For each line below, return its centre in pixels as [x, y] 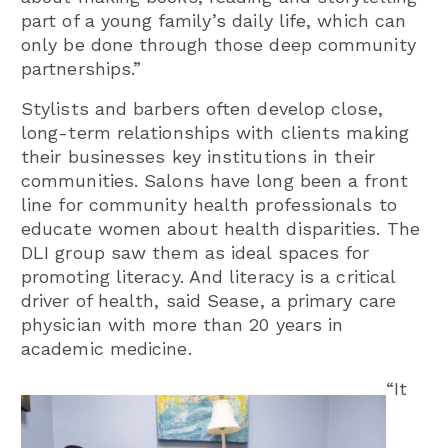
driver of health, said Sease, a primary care [208, 300]
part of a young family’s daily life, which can [214, 20]
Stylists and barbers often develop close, [202, 108]
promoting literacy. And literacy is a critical [208, 276]
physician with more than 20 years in [182, 324]
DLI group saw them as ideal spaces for [195, 252]
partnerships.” [81, 68]
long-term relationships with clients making [215, 132]
